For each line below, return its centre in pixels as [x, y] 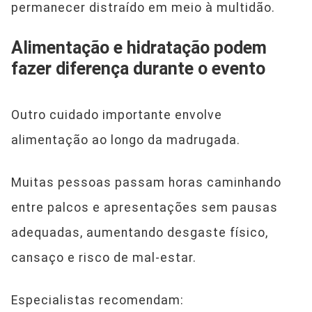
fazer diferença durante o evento [138, 68]
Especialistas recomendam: [97, 300]
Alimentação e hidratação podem [139, 47]
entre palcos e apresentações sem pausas [145, 207]
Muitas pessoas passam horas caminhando [146, 182]
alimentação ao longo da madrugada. [126, 140]
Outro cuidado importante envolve [117, 115]
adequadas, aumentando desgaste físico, [140, 232]
